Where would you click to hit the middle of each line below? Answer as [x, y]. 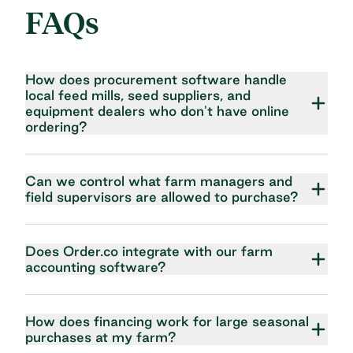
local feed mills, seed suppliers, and [138, 95]
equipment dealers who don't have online [157, 110]
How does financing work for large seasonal [167, 321]
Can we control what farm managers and [159, 180]
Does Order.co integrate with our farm [149, 251]
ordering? [56, 126]
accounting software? [96, 266]
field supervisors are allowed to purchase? [162, 196]
